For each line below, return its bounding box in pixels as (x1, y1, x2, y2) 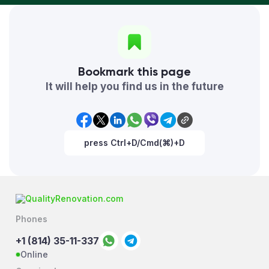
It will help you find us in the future (45, 80, 224, 92)
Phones (16, 213, 48, 224)
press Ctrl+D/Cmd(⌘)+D (84, 137, 185, 148)
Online (20, 249, 49, 259)
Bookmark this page (78, 64, 191, 79)
